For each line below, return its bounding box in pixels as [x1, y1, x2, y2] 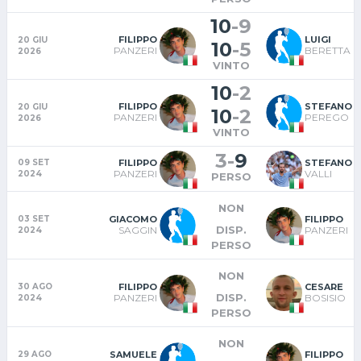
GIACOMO [109, 213, 157, 225]
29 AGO [18, 349, 52, 359]
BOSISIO [305, 291, 346, 304]
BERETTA [305, 44, 351, 56]
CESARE [305, 280, 343, 293]
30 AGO [18, 281, 52, 292]
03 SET [18, 214, 50, 224]
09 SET [18, 157, 50, 168]
